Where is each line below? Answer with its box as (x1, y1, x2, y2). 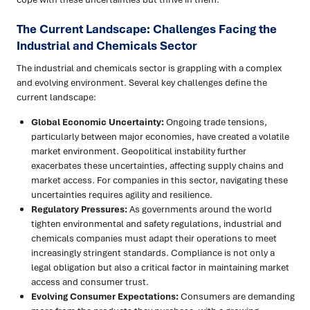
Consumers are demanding (179, 290, 295, 303)
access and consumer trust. (31, 275, 149, 289)
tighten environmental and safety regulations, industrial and (31, 217, 282, 230)
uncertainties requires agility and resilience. (31, 188, 212, 201)
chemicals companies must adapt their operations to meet (31, 232, 277, 245)
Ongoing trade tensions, (164, 116, 267, 129)
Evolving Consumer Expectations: (31, 290, 179, 303)
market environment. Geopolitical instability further (31, 145, 246, 158)
